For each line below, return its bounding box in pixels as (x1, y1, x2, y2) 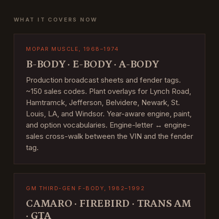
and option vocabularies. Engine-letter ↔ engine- (26, 120, 190, 130)
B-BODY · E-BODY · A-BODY (26, 58, 159, 70)
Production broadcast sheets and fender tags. (26, 75, 181, 85)
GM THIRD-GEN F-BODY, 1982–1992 (26, 184, 145, 192)
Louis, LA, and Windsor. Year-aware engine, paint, (26, 109, 192, 118)
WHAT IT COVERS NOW (14, 16, 98, 23)
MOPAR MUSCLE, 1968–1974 (26, 45, 119, 52)
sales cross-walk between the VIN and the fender (26, 131, 193, 141)
